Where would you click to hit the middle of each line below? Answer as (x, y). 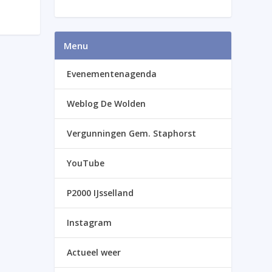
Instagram (90, 222)
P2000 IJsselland (100, 192)
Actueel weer (94, 252)
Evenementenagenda (112, 73)
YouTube (86, 163)
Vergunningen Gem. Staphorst (132, 133)
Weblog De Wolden (107, 103)
